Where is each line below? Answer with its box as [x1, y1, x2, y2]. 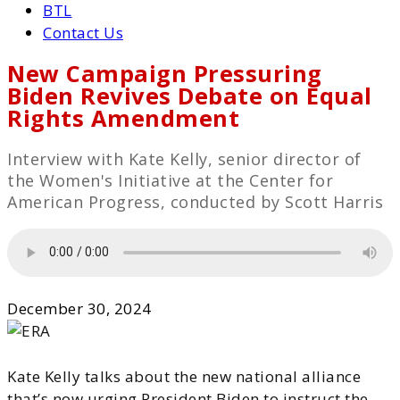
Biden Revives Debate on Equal [7, 79, 372, 111]
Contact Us [43, 21, 123, 43]
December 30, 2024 [7, 297, 152, 319]
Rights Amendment [7, 102, 239, 133]
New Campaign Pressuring [7, 57, 322, 88]
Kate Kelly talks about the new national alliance [7, 365, 361, 387]
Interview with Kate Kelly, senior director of [7, 147, 362, 170]
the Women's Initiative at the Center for [7, 169, 333, 191]
